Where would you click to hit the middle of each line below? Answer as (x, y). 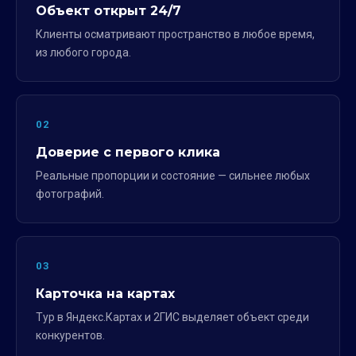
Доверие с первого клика (128, 152)
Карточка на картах (105, 294)
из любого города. (83, 52)
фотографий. (70, 194)
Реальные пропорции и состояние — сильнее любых (173, 176)
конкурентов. (70, 335)
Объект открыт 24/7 (108, 11)
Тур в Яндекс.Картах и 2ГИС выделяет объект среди (172, 317)
